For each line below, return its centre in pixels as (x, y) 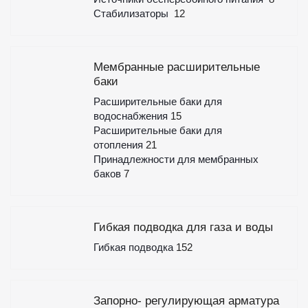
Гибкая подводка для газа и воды (183, 227)
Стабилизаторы (133, 13)
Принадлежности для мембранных (176, 159)
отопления (119, 145)
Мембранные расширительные (176, 67)
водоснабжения (132, 116)
